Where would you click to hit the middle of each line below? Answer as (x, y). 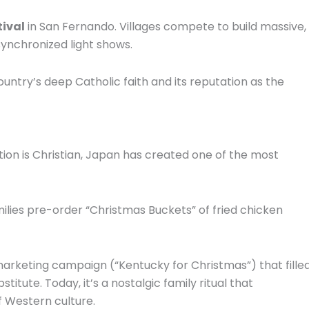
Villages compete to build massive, (211, 26)
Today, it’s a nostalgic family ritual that (148, 283)
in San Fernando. (71, 26)
